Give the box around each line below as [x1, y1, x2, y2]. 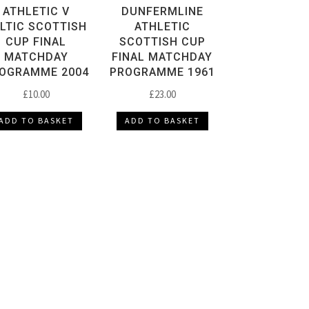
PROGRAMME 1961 [109, 65, 215, 79]
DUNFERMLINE [121, 4, 203, 18]
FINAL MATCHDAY [112, 50, 213, 63]
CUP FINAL [6, 34, 67, 48]
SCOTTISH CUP [119, 34, 206, 48]
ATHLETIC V [2, 4, 70, 18]
